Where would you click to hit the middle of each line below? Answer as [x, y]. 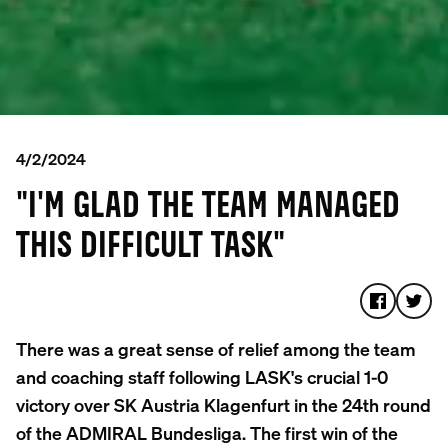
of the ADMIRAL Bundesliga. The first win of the [207, 432]
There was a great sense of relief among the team [216, 348]
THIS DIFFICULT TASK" [150, 246]
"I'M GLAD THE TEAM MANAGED [208, 206]
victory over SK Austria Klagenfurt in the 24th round [223, 404]
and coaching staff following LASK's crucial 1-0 [202, 376]
